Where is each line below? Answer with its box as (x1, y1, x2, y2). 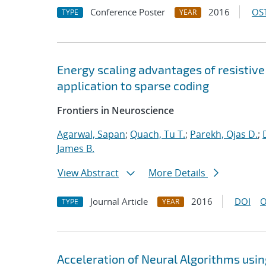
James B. (57, 142, 94, 155)
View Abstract (58, 166, 119, 179)
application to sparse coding (57, 78, 209, 93)
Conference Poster (90, 6, 165, 18)
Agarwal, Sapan (57, 128, 125, 141)
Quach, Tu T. (130, 128, 185, 141)
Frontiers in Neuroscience (57, 104, 174, 117)
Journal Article (90, 195, 148, 207)
